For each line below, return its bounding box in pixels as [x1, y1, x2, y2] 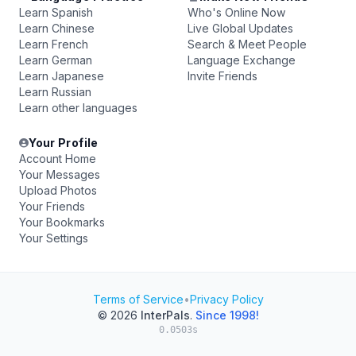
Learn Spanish [19, 6, 93, 19]
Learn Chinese [19, 21, 95, 35]
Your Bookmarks [19, 215, 105, 229]
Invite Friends [188, 69, 257, 83]
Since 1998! [195, 308, 259, 322]
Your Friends [19, 199, 85, 213]
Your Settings [19, 231, 88, 245]
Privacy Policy [189, 292, 264, 306]
